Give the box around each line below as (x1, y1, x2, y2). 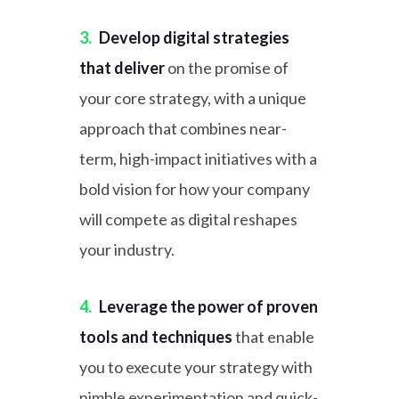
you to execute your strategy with (79, 357, 313, 377)
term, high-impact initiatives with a (79, 149, 317, 168)
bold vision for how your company (79, 179, 310, 199)
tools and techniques (79, 327, 232, 346)
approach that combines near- (79, 118, 287, 138)
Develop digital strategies (99, 28, 289, 47)
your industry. (79, 240, 175, 259)
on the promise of (165, 58, 289, 77)
